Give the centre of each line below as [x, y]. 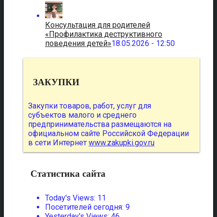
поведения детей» [78, 43]
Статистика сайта [68, 174]
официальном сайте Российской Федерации [108, 134]
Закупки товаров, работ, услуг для [90, 106]
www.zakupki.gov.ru [122, 143]
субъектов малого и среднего [82, 115]
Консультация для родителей [98, 25]
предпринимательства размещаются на [100, 124]
